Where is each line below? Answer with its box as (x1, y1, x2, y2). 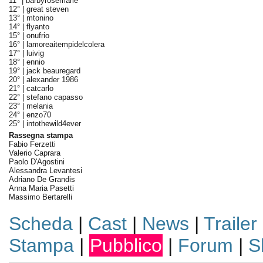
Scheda (8, 213, 73, 234)
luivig (26, 49, 44, 58)
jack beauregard (26, 66, 80, 75)
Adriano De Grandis (8, 175, 75, 184)
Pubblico (89, 235, 162, 256)
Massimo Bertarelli (8, 193, 72, 201)
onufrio (26, 31, 49, 40)
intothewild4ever (26, 119, 81, 128)
